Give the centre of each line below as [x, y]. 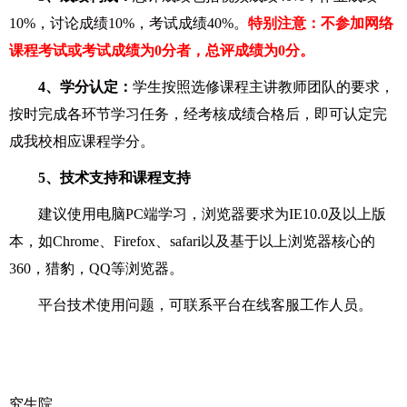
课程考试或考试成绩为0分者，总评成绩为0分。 [162, 50]
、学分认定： [89, 86]
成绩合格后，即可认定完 [307, 114]
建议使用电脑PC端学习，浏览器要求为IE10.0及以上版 [212, 213]
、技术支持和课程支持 [118, 177]
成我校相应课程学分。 [82, 141]
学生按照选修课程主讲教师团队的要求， [263, 86]
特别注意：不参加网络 [321, 23]
